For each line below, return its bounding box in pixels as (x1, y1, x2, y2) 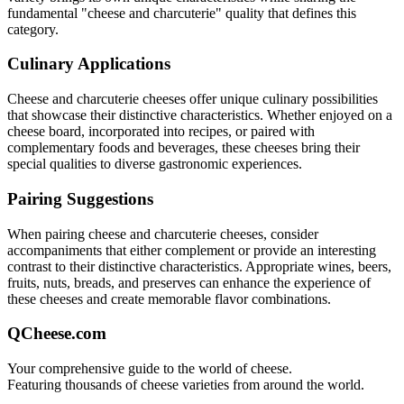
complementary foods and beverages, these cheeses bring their (7, 140, 360, 156)
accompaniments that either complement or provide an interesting (7, 242, 376, 258)
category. (7, 21, 59, 37)
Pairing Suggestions (7, 188, 153, 208)
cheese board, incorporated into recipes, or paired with (7, 124, 315, 140)
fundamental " (7, 5, 87, 21)
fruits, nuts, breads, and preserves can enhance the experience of (7, 274, 371, 290)
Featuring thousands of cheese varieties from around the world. (7, 377, 364, 392)
